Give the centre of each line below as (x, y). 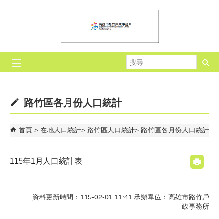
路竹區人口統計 (111, 130)
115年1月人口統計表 (46, 161)
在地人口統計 (61, 130)
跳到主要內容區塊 (32, 9)
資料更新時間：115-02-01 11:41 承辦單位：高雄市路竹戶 (121, 197)
